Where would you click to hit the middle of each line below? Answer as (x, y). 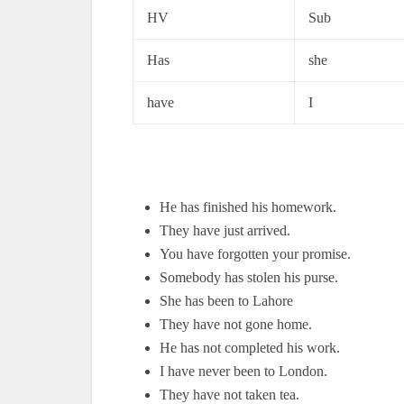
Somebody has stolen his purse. (249, 277)
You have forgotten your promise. (255, 254)
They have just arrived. (225, 230)
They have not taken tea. (230, 395)
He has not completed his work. (250, 348)
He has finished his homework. (248, 207)
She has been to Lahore (226, 301)
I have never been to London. (243, 371)
